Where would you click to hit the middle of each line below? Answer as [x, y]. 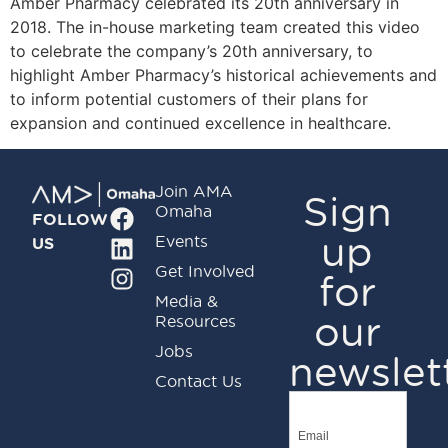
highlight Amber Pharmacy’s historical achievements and [223, 74]
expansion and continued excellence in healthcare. [200, 122]
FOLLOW [70, 219]
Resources [196, 320]
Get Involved [205, 270]
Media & [187, 300]
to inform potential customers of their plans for [189, 98]
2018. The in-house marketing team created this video [215, 26]
